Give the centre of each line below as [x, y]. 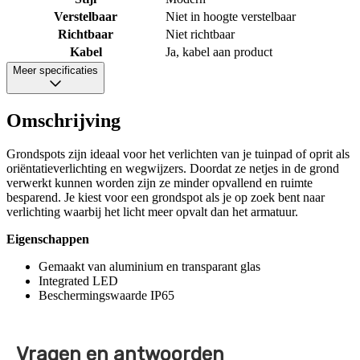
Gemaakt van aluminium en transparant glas [149, 267]
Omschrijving [63, 120]
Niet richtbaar [200, 34]
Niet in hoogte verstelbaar [231, 16]
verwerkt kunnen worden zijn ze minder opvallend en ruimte [160, 183]
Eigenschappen [48, 239]
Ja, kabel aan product [219, 51]
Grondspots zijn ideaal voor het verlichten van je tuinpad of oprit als [178, 154]
